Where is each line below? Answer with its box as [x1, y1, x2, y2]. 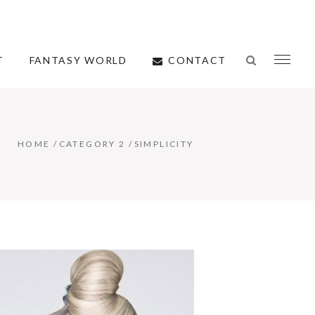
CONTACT [168, 53, 226, 66]
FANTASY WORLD [29, 54, 127, 66]
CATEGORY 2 [58, 139, 126, 150]
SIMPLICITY [134, 139, 194, 150]
